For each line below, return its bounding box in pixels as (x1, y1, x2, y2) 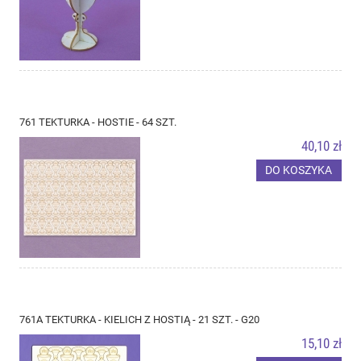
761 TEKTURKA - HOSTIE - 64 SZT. (19, 115, 176, 128)
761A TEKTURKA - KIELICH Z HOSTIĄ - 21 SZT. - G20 (19, 313, 259, 326)
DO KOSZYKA (265, 164, 333, 177)
